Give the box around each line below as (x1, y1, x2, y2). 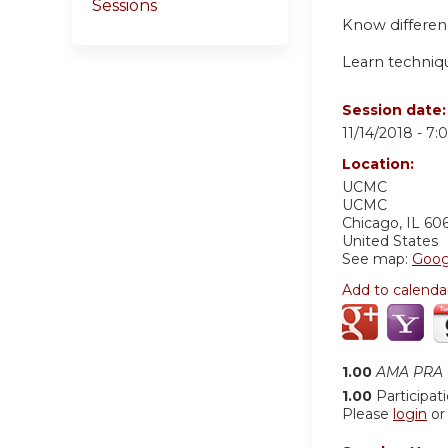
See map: (342, 249, 412, 268)
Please (342, 404, 393, 423)
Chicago (342, 213, 399, 232)
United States (342, 231, 438, 250)
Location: (342, 154, 418, 173)
